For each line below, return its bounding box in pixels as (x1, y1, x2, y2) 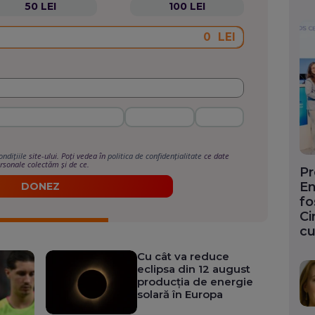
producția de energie (137, 274, 254, 288)
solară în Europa (137, 287, 224, 301)
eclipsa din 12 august (137, 262, 251, 276)
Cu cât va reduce (137, 249, 230, 263)
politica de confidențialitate (108, 150, 202, 162)
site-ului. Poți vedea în (27, 150, 108, 162)
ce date (202, 150, 230, 162)
